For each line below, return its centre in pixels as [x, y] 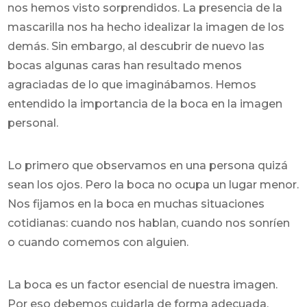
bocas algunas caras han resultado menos [125, 65]
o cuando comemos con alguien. [98, 242]
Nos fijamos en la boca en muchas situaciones [136, 204]
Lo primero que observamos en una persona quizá [148, 165]
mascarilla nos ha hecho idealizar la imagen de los [146, 27]
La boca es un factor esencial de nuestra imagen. [143, 284]
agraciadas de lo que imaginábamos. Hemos [132, 84]
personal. [33, 123]
